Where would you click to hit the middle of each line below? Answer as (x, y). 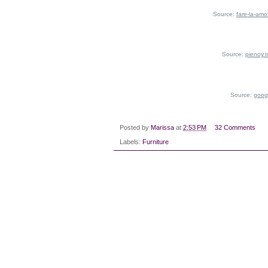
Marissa (163, 127)
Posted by (135, 127)
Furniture (156, 141)
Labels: (131, 141)
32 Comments (235, 127)
